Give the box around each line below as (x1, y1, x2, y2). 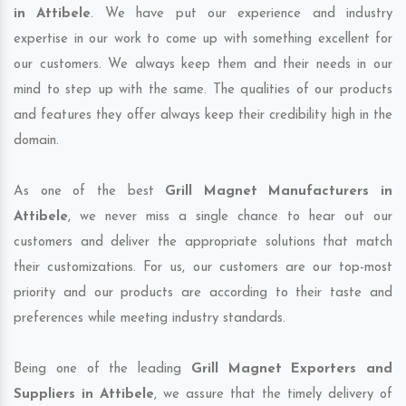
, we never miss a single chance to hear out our (68, 209, 392, 224)
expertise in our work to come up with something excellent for (14, 32, 392, 46)
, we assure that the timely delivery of (154, 387, 392, 401)
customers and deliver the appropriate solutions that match (14, 235, 392, 249)
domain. (14, 133, 59, 148)
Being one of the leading (14, 362, 191, 376)
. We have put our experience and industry (91, 6, 392, 21)
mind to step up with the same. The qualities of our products (14, 82, 392, 97)
